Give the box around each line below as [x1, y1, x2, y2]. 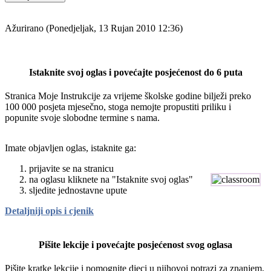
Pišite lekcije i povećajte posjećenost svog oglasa [39, 239, 232, 250]
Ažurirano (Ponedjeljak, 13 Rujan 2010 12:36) [5, 22, 183, 33]
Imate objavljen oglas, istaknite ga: [5, 143, 136, 154]
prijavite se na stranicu [29, 163, 114, 174]
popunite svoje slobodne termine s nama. [5, 113, 160, 123]
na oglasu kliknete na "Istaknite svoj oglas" [29, 174, 193, 185]
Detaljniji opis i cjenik [5, 206, 94, 217]
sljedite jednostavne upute [29, 185, 127, 196]
